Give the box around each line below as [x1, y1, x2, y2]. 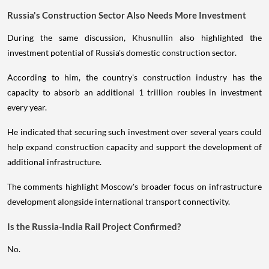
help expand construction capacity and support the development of [7, 142, 262, 153]
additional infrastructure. [7, 157, 101, 168]
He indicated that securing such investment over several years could [7, 127, 262, 138]
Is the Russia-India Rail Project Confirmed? [7, 221, 181, 232]
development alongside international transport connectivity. [7, 196, 230, 207]
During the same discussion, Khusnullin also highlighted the [7, 32, 262, 43]
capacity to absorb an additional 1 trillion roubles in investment [7, 87, 262, 98]
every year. [7, 102, 47, 113]
